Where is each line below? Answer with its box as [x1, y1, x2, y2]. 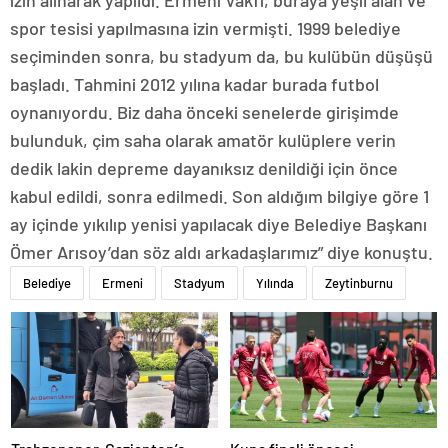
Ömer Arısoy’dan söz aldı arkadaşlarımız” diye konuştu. [10, 241, 433, 263]
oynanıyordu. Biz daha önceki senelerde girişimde [10, 101, 399, 123]
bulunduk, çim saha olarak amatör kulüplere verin [10, 129, 396, 151]
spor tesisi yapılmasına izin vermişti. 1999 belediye [10, 17, 401, 39]
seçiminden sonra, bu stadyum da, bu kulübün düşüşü [10, 45, 433, 67]
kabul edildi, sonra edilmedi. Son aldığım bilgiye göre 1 [10, 185, 429, 207]
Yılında [256, 275, 294, 291]
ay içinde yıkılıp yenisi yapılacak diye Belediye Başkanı [10, 213, 427, 235]
